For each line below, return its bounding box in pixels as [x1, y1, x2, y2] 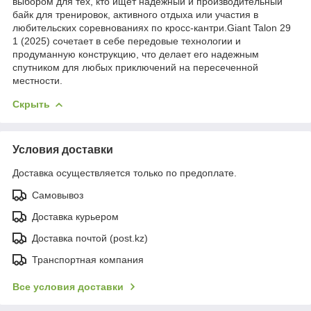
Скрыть [12, 98, 50, 110]
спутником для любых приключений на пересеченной [12, 61, 258, 73]
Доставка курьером [32, 210, 119, 222]
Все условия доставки [12, 280, 124, 292]
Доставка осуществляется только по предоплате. [12, 167, 237, 178]
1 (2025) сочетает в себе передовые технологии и [12, 35, 241, 47]
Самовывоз [32, 189, 83, 201]
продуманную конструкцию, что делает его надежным [12, 48, 259, 60]
